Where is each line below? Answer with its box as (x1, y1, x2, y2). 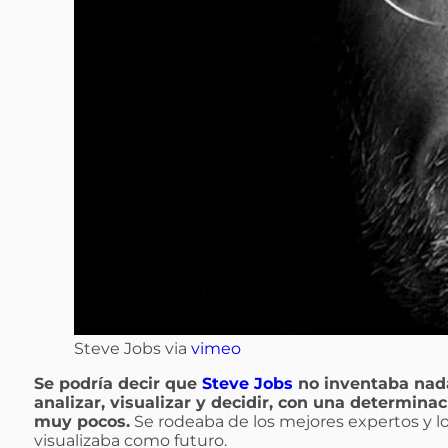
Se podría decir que (34, 374, 202, 393)
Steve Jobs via (74, 339, 191, 358)
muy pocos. (34, 412, 130, 431)
